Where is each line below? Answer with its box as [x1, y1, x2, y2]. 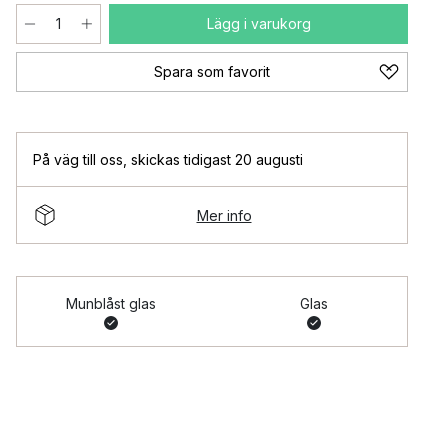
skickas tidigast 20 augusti [131, 151, 303, 168]
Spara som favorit [154, 63, 270, 80]
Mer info [196, 206, 252, 224]
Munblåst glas [65, 295, 156, 312]
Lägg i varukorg [206, 15, 311, 32]
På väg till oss [33, 151, 123, 168]
